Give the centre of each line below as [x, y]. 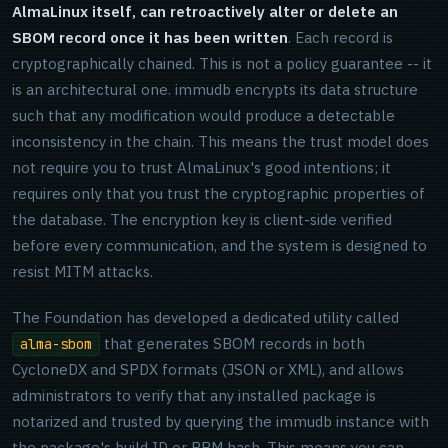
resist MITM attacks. [82, 271]
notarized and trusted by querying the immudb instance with [220, 421]
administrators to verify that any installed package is [194, 395]
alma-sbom [56, 344]
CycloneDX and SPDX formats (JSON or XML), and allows [208, 369]
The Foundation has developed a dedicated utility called [205, 317]
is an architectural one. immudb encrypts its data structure [215, 89]
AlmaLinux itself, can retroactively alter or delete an [205, 11]
